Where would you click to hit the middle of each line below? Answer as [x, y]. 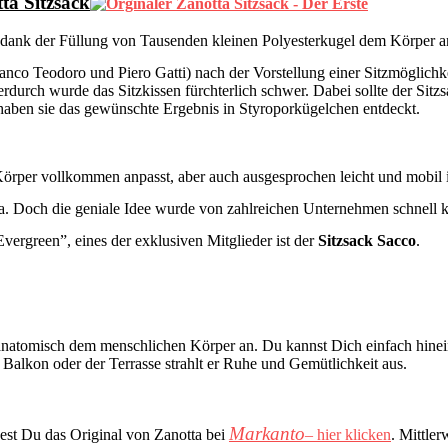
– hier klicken [348, 434]
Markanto [267, 433]
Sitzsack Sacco [367, 241]
